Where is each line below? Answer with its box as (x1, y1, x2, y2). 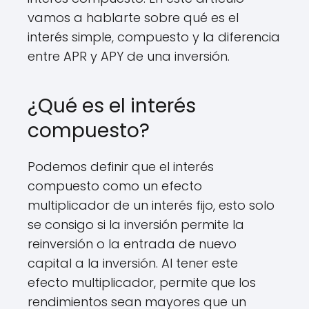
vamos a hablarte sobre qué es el (28, 9, 239, 26)
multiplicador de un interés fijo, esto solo (28, 197, 275, 214)
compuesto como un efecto (28, 177, 202, 195)
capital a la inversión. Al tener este (28, 255, 238, 272)
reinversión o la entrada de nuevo (28, 235, 237, 252)
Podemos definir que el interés (28, 158, 214, 175)
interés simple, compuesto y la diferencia (28, 28, 280, 46)
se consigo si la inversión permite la (28, 216, 244, 233)
